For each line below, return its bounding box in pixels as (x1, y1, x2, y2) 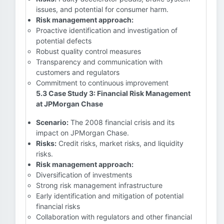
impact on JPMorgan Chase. (36, 128, 129, 137)
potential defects (36, 36, 91, 45)
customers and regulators (36, 68, 119, 76)
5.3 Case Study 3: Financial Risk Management (36, 89, 190, 97)
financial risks (36, 202, 80, 210)
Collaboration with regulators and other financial (36, 212, 192, 221)
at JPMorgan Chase (36, 99, 103, 108)
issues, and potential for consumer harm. (36, 5, 168, 13)
